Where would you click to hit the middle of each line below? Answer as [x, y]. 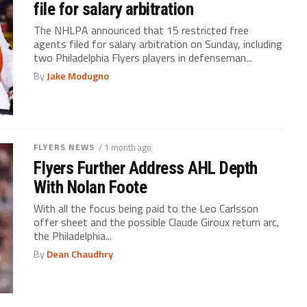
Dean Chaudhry [80, 255]
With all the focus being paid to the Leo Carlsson [146, 209]
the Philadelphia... [73, 236]
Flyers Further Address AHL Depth [146, 168]
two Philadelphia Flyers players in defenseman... [143, 58]
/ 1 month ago [125, 148]
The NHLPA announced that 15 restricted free [142, 30]
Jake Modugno [78, 76]
